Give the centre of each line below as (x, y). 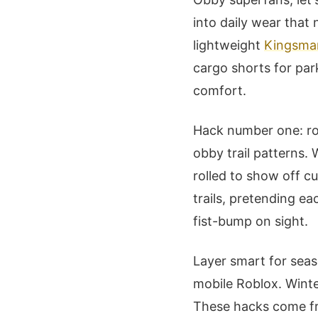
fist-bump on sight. (251, 221)
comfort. (220, 91)
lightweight (229, 45)
